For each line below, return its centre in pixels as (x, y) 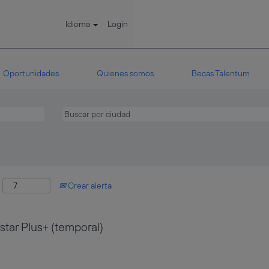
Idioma (79, 24)
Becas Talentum (220, 73)
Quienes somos (125, 73)
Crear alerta (89, 186)
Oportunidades (31, 73)
